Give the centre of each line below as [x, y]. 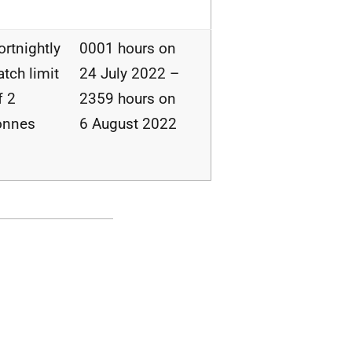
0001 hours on [128, 48]
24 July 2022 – [129, 73]
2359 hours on [128, 99]
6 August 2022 [128, 124]
